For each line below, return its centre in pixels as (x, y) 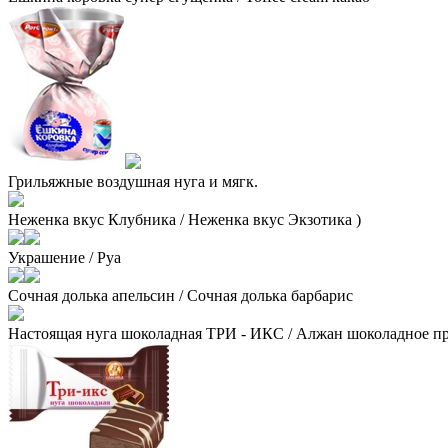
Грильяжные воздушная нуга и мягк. (133, 181)
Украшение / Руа (64, 257)
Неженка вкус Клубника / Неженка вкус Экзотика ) (184, 219)
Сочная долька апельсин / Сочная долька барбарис (180, 295)
